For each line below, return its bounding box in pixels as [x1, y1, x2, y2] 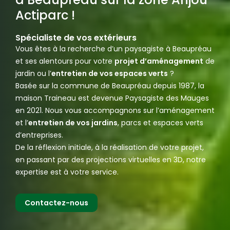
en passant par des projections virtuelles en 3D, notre [15, 155, 206, 165]
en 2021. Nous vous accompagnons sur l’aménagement [15, 105, 215, 116]
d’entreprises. [15, 130, 63, 141]
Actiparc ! [15, 7, 75, 24]
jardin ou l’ [15, 68, 51, 79]
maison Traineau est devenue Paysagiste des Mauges [15, 93, 209, 104]
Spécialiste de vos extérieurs [15, 32, 137, 44]
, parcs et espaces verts [118, 118, 203, 128]
